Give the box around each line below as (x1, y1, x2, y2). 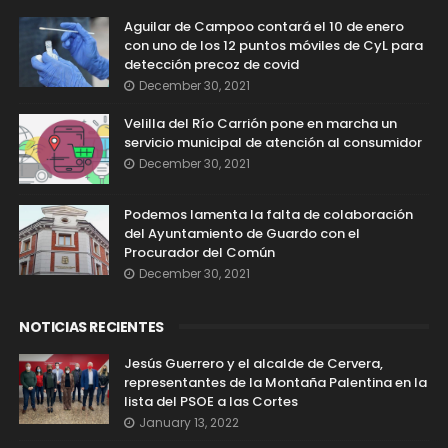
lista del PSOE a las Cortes (123, 391, 298, 411)
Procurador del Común (123, 242, 275, 262)
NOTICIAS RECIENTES (18, 316, 164, 337)
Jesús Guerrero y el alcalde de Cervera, (123, 353, 383, 373)
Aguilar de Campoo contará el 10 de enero (123, 16, 404, 36)
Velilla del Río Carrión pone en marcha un (123, 113, 397, 133)
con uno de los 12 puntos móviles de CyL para (123, 35, 423, 55)
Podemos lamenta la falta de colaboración (123, 204, 413, 224)
